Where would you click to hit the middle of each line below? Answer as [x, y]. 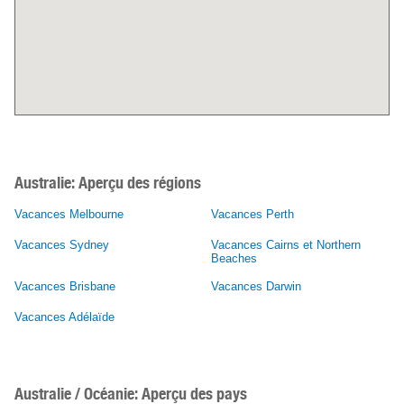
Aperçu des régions [138, 183]
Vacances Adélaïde [64, 317]
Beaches [234, 259]
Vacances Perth [252, 215]
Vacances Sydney [62, 245]
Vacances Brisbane [65, 287]
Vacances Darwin [256, 287]
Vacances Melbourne [69, 215]
